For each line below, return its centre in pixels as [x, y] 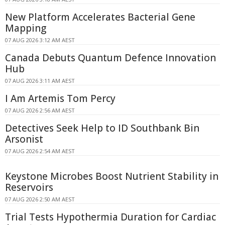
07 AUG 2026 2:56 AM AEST [40, 110]
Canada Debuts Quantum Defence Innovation [110, 58]
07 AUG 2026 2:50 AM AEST [40, 199]
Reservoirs [29, 187]
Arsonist [24, 139]
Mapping [26, 28]
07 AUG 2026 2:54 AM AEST [40, 151]
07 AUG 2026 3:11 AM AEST [40, 80]
